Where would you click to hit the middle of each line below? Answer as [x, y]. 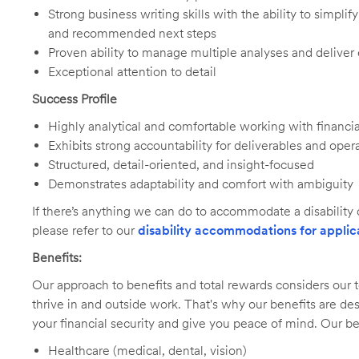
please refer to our [85, 230]
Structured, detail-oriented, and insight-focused [181, 165]
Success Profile [75, 99]
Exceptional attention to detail [132, 72]
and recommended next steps [132, 33]
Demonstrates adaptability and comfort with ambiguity [201, 184]
